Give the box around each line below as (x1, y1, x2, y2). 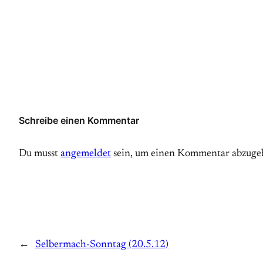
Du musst (19, 149, 60, 160)
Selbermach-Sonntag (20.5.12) (35, 240, 168, 251)
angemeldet (60, 149, 111, 160)
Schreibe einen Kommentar (19, 114, 139, 127)
